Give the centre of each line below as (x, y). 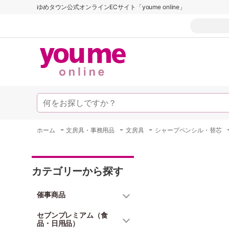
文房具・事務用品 (90, 130)
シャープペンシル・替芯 (188, 130)
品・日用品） (58, 223)
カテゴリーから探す (77, 171)
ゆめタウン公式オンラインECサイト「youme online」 (111, 7)
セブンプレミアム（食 (72, 215)
